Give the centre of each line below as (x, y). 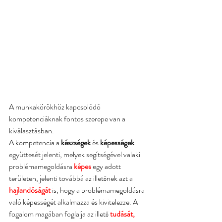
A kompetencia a (34, 143)
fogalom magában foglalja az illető (59, 214)
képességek (117, 143)
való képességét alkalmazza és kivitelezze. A (74, 202)
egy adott (108, 166)
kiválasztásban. (31, 131)
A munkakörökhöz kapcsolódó (55, 107)
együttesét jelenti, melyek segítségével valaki (75, 155)
